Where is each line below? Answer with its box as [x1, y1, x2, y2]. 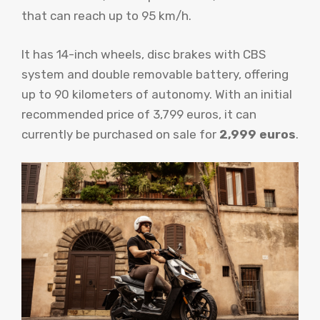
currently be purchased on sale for [21, 126, 219, 141]
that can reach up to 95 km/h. [21, 9, 191, 24]
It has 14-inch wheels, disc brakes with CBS [21, 46, 266, 61]
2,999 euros [219, 126, 296, 141]
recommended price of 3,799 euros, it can [21, 106, 256, 121]
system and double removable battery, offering [21, 66, 289, 81]
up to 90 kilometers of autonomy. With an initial [21, 86, 292, 101]
